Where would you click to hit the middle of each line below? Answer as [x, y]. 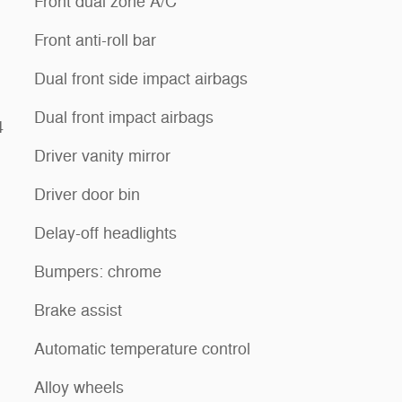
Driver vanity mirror [102, 156]
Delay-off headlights [105, 233]
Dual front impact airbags [124, 117]
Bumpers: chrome [98, 271]
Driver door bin [87, 194]
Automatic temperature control [142, 349]
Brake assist [78, 310]
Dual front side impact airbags [141, 79]
